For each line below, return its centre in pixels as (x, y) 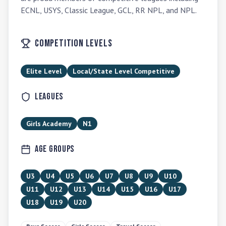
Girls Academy (49, 124)
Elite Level (44, 71)
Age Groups (55, 149)
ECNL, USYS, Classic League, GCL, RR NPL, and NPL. (109, 10)
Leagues (49, 97)
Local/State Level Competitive (124, 71)
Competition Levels (74, 43)
